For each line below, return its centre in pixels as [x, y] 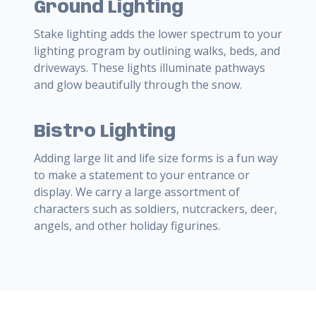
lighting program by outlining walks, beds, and [157, 50]
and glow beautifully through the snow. [138, 84]
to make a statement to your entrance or [142, 175]
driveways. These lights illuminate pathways [150, 67]
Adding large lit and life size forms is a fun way [156, 158]
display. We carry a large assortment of [137, 192]
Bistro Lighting [105, 132]
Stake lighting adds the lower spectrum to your [158, 34]
